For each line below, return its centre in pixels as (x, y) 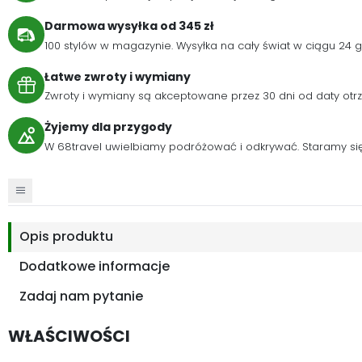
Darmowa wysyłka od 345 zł (129, 26)
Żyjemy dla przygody (108, 127)
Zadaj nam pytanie (81, 296)
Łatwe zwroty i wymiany (118, 76)
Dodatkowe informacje (95, 266)
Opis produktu (66, 236)
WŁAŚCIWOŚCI (69, 336)
